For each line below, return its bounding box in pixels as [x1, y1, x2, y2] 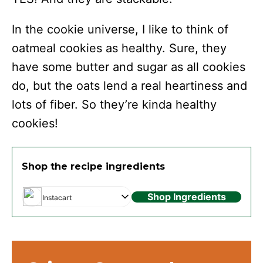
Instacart [42, 193, 72, 203]
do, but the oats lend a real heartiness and [12, 79, 247, 93]
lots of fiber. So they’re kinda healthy [12, 97, 217, 112]
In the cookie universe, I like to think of [12, 22, 228, 37]
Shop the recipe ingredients [22, 161, 165, 173]
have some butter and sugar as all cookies [12, 60, 245, 75]
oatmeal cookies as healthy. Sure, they [12, 41, 227, 56]
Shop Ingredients [147, 190, 226, 203]
